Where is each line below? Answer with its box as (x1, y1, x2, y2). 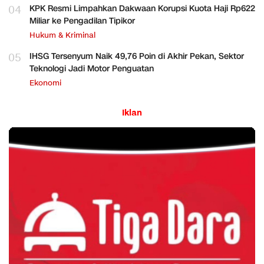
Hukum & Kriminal (29, 30, 95, 41)
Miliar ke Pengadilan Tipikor (29, 15, 135, 27)
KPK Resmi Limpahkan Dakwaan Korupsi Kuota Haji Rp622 (29, 3, 255, 15)
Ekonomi (29, 78, 61, 89)
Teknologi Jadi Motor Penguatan (29, 63, 154, 75)
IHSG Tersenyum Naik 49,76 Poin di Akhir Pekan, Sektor (29, 51, 244, 62)
